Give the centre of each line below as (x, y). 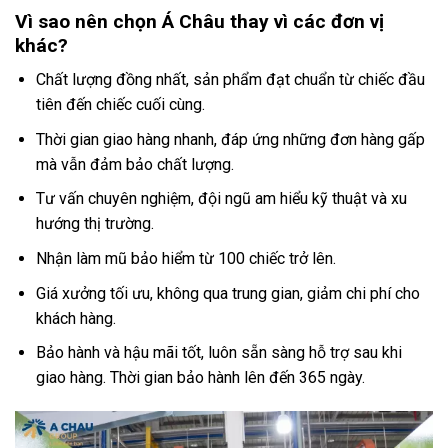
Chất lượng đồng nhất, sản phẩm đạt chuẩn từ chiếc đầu (230, 80)
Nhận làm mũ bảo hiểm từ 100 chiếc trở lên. (185, 259)
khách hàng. (75, 318)
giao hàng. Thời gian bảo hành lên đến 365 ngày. (200, 378)
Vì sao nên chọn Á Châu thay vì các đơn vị (199, 21)
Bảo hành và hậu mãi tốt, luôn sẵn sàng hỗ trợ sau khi (218, 353)
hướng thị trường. (94, 224)
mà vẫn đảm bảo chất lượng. (134, 164)
